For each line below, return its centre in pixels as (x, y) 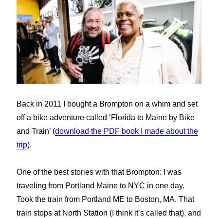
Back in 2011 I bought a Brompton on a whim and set (107, 104)
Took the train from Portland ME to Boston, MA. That (106, 200)
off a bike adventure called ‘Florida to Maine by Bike (106, 118)
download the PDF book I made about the (127, 131)
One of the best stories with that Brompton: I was (99, 172)
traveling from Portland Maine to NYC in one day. (101, 186)
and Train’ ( (36, 131)
